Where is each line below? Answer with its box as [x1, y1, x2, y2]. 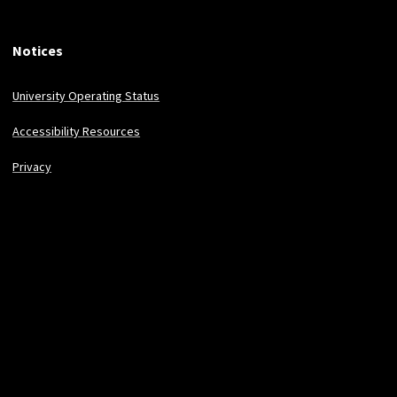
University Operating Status [12, 87, 160, 104]
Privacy [12, 158, 52, 175]
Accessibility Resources [12, 122, 141, 139]
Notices [12, 41, 64, 59]
